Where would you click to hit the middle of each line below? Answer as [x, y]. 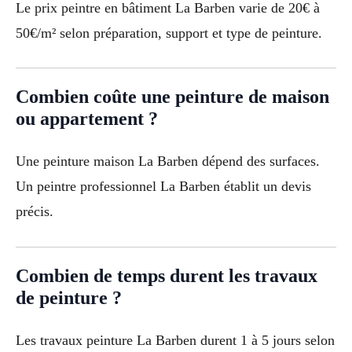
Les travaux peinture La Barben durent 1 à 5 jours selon [175, 340]
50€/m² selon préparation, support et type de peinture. [169, 33]
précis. [35, 212]
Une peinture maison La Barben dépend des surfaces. [168, 161]
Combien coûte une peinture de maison [172, 97]
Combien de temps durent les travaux [167, 275]
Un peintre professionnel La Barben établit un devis [163, 187]
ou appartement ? [87, 119]
